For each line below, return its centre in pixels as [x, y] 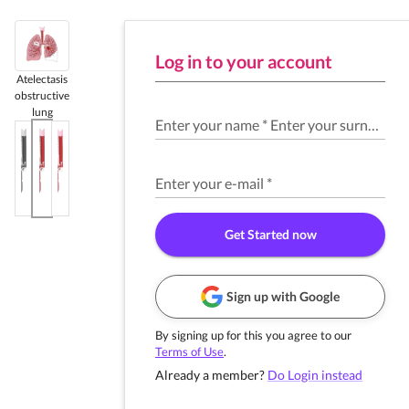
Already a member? [210, 375]
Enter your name [207, 125]
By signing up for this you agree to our [253, 335]
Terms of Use [189, 351]
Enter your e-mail [210, 183]
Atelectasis [42, 79]
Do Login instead [315, 375]
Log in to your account [244, 61]
